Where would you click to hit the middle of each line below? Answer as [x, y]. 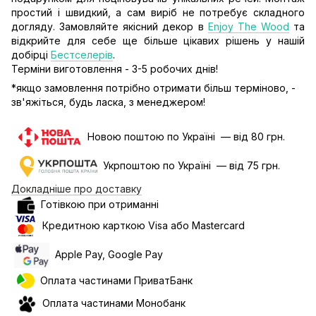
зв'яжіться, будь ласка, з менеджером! [108, 102]
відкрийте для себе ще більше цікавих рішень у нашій [158, 41]
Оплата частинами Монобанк [111, 303]
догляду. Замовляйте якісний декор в [110, 26]
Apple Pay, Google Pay [106, 254]
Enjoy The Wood [248, 26]
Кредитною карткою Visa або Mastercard [142, 225]
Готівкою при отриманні [97, 204]
